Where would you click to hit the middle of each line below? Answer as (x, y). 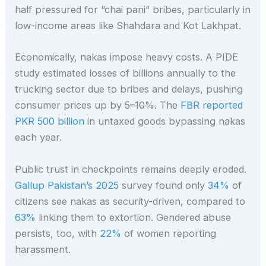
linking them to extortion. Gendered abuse (134, 217)
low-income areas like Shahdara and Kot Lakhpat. (128, 26)
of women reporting (169, 233)
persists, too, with (58, 233)
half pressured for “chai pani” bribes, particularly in (133, 10)
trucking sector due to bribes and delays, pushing (129, 89)
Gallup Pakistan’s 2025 (67, 185)
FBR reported (212, 105)
